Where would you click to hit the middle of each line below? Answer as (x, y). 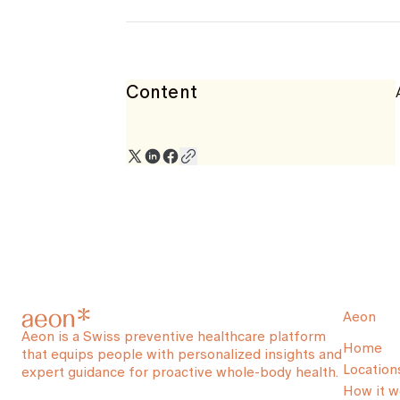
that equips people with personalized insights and (182, 354)
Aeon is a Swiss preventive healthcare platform (174, 336)
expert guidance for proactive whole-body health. (180, 372)
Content (162, 92)
